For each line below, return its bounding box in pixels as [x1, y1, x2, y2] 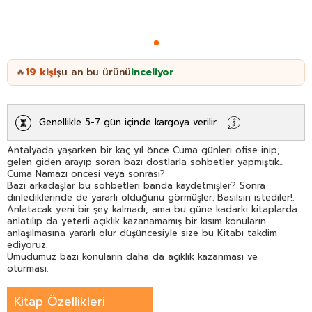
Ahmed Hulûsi [7, 273, 69, 287]
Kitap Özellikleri [14, 292, 105, 311]
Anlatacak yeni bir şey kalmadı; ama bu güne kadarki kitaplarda [7, 202, 297, 216]
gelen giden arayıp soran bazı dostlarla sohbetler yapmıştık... [7, 155, 283, 169]
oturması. [7, 261, 48, 275]
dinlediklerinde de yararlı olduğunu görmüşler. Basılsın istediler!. [7, 190, 294, 204]
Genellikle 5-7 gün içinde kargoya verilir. [39, 116, 218, 130]
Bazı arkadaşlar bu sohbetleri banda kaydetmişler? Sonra [7, 178, 265, 192]
